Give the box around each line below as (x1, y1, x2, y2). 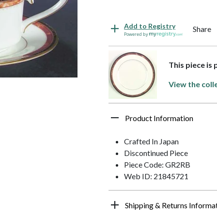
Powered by (124, 31, 149, 37)
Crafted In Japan (124, 136, 179, 146)
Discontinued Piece (124, 148, 188, 157)
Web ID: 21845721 (124, 171, 188, 181)
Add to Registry (124, 21, 175, 30)
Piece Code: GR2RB (124, 159, 190, 169)
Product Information (125, 113, 193, 123)
